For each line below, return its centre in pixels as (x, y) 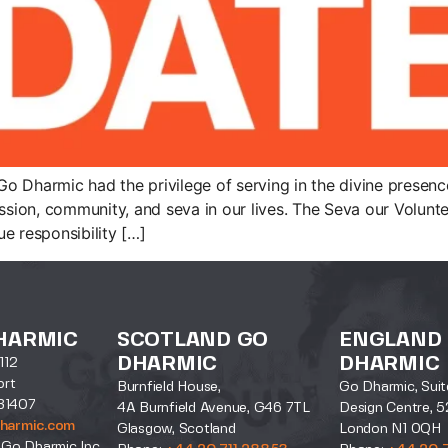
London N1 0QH (390, 429)
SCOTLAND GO (192, 341)
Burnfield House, (168, 387)
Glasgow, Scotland (176, 429)
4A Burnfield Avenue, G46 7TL (213, 408)
